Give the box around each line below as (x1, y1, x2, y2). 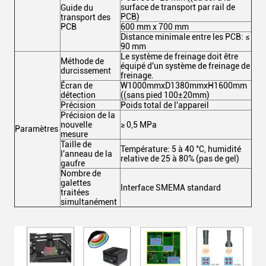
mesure (61, 129, 88, 139)
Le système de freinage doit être (121, 52, 238, 61)
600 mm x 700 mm (121, 22, 189, 31)
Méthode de (61, 56, 104, 66)
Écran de (61, 81, 93, 90)
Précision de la (61, 110, 115, 120)
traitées (61, 188, 89, 197)
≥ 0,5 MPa (121, 120, 157, 129)
